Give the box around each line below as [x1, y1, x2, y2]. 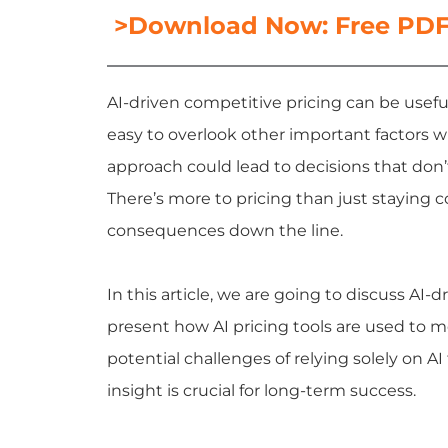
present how [107, 316, 213, 336]
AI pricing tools [213, 316, 332, 336]
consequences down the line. [107, 220, 343, 240]
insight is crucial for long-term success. [107, 380, 416, 400]
